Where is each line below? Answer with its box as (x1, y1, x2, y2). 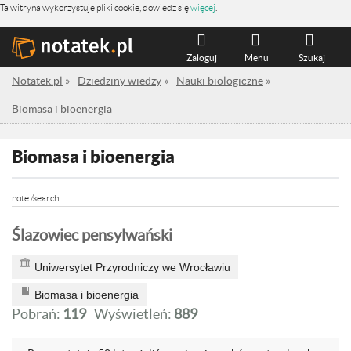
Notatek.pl (12, 74, 63, 87)
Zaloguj (186, 52, 218, 63)
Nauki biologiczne (176, 74, 263, 87)
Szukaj (298, 52, 325, 63)
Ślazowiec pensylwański (12, 226, 172, 244)
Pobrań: (12, 306, 63, 322)
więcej (190, 2, 215, 13)
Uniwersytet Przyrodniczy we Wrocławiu (34, 261, 230, 273)
